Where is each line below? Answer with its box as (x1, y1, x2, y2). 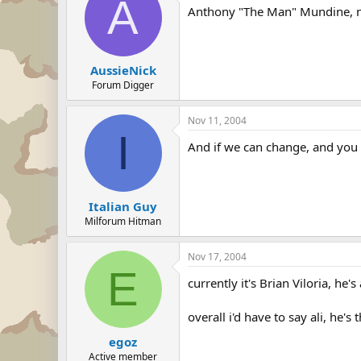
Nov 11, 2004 (188, 114, 247, 127)
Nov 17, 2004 (188, 249, 247, 263)
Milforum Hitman (85, 214, 161, 228)
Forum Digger (92, 78, 154, 92)
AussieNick (89, 62, 156, 78)
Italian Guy (89, 197, 157, 214)
